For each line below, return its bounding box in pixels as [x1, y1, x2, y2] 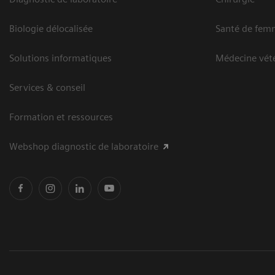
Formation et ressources [9, 111, 113, 123]
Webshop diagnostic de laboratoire [9, 141, 158, 153]
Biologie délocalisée [9, 23, 93, 35]
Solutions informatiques [9, 52, 112, 64]
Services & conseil [9, 82, 85, 94]
